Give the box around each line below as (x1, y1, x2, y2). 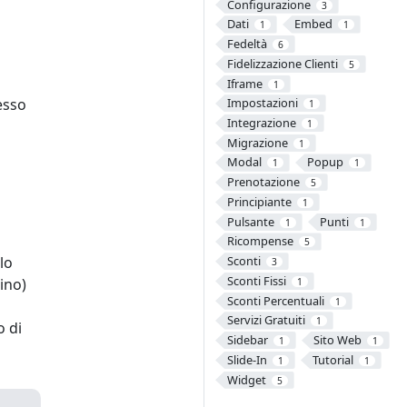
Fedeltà (226, 35, 267, 53)
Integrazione (226, 114, 296, 132)
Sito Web (313, 332, 362, 349)
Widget (226, 371, 266, 388)
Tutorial (312, 351, 353, 368)
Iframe (226, 74, 263, 92)
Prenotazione (226, 174, 300, 191)
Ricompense (226, 233, 293, 250)
